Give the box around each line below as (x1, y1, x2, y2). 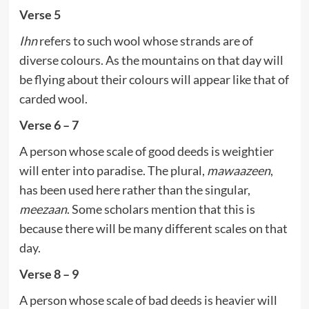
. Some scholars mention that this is (66, 201, 255, 217)
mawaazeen (206, 162, 270, 178)
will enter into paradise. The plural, (19, 162, 207, 178)
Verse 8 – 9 (19, 266, 79, 281)
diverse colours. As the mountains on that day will (19, 52, 283, 68)
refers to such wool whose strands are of (37, 32, 253, 48)
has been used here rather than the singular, (19, 181, 250, 197)
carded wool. (19, 90, 88, 106)
